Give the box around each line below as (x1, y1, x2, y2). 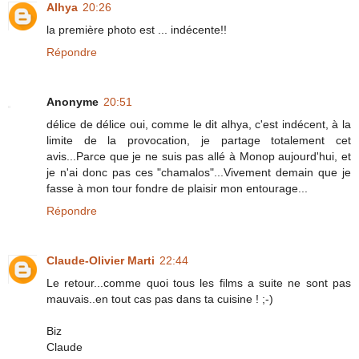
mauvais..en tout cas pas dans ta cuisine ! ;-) (46, 292, 273, 306)
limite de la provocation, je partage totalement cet (46, 134, 351, 147)
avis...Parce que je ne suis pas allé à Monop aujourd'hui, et (46, 150, 351, 163)
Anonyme (46, 95, 99, 109)
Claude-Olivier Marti (46, 254, 155, 268)
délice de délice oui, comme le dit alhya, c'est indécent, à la (46, 118, 351, 131)
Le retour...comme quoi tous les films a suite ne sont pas (46, 276, 351, 290)
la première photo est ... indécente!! (46, 23, 227, 37)
